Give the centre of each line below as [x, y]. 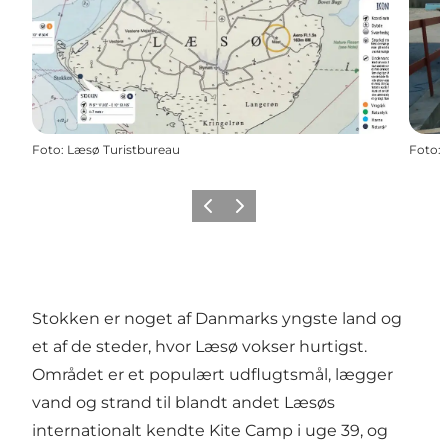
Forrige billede [240, 212]
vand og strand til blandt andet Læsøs [183, 402]
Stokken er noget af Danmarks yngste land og [217, 318]
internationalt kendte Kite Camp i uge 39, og [210, 430]
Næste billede [269, 212]
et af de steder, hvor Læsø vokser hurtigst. [199, 346]
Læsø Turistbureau [123, 149]
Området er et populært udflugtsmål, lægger [212, 374]
